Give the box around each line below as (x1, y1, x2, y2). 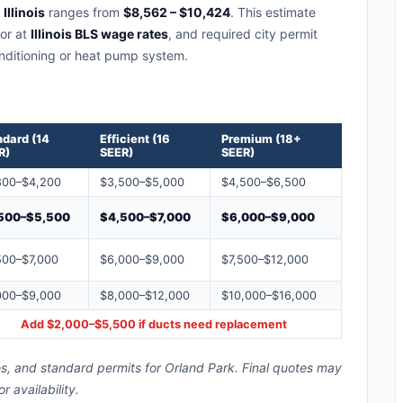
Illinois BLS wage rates (31, 25, 168, 41)
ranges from (45, 4, 123, 20)
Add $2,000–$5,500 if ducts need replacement (20, 317, 287, 331)
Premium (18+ (221, 131, 301, 146)
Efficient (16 (100, 131, 170, 146)
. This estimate (230, 4, 316, 20)
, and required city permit (168, 25, 318, 41)
